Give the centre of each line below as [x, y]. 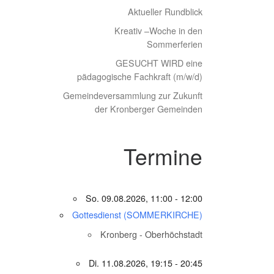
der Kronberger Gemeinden [149, 109]
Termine [163, 156]
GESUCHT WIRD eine [159, 63]
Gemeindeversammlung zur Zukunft [133, 95]
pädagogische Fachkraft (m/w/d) [140, 76]
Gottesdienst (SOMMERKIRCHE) [137, 214]
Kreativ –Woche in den [158, 30]
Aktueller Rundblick [165, 11]
